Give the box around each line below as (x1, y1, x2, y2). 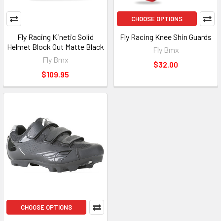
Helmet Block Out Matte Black (6, 42, 104, 51)
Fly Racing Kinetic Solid (17, 32, 94, 41)
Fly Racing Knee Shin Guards (120, 32, 212, 41)
